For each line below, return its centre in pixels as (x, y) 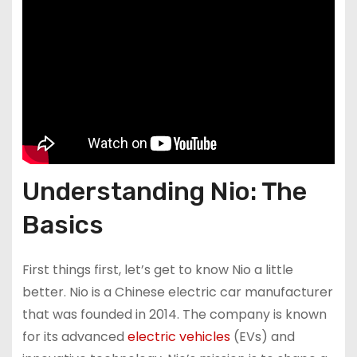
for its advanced (75, 336)
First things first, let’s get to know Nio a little (157, 269)
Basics (63, 224)
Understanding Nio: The (164, 191)
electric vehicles (178, 336)
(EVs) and (262, 336)
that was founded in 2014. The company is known (174, 314)
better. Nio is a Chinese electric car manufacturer (177, 292)
